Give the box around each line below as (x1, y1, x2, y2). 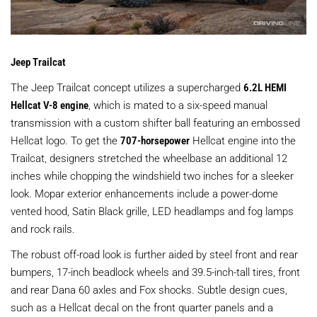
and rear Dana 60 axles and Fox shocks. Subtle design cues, (11, 282, 287, 296)
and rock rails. (11, 221, 75, 236)
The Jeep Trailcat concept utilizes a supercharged (11, 79, 243, 94)
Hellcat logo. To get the (11, 132, 120, 147)
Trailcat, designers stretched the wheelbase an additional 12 (11, 150, 287, 165)
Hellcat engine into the (190, 132, 296, 147)
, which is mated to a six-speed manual (88, 97, 267, 112)
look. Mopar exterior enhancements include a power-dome (11, 185, 278, 200)
